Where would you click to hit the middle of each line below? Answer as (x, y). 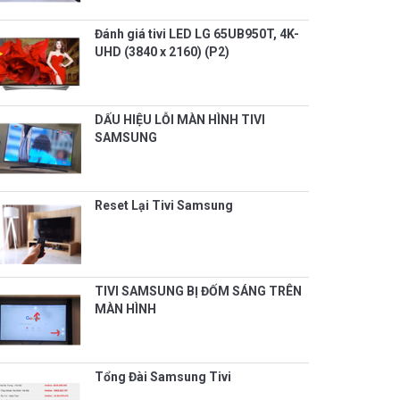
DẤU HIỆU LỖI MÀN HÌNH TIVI (180, 120)
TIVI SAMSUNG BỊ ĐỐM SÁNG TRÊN (198, 292)
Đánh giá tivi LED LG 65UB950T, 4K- (197, 34)
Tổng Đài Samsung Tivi (163, 377)
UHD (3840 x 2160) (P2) (162, 52)
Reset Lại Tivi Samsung (164, 206)
